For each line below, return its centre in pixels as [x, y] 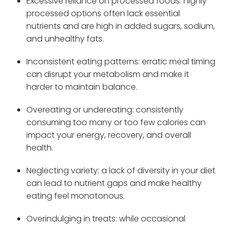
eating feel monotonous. [76, 196]
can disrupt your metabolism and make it [108, 74]
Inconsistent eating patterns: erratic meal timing [121, 61]
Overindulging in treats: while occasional [106, 218]
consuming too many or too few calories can [116, 122]
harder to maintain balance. [82, 87]
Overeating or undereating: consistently [105, 109]
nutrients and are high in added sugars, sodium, [121, 26]
